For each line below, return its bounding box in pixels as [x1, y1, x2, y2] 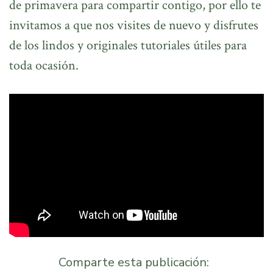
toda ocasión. [9, 56, 79, 74]
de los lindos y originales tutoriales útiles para [9, 36, 247, 54]
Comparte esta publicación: [58, 253, 209, 271]
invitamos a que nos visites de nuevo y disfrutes [9, 16, 258, 34]
